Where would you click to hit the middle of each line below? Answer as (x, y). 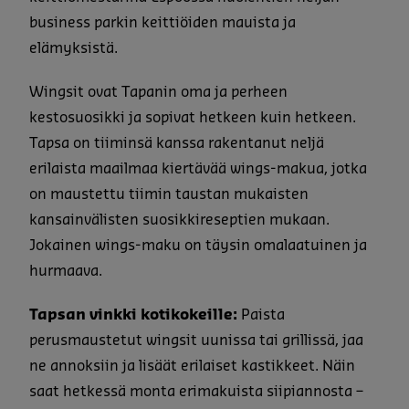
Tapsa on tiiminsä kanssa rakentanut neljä (177, 143)
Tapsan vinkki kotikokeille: (133, 315)
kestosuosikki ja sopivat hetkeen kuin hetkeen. (193, 117)
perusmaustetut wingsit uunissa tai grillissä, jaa (196, 340)
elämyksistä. (73, 48)
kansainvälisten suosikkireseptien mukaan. (179, 220)
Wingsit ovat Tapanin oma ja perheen (158, 92)
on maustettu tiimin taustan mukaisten (169, 194)
